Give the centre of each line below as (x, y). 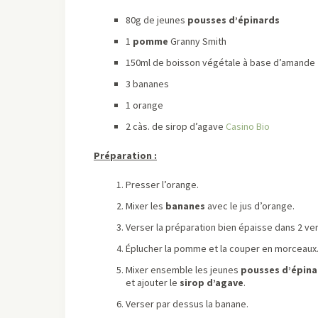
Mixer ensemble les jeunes (183, 269)
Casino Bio (248, 126)
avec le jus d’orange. (250, 205)
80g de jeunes (157, 20)
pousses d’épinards (234, 20)
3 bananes (147, 83)
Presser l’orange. (162, 184)
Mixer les (146, 205)
